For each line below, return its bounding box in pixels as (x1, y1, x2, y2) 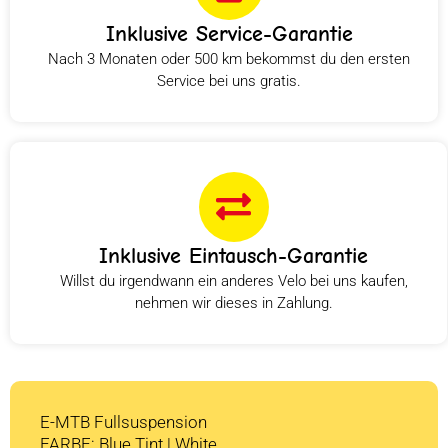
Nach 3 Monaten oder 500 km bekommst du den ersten (48, 49, 410, 68)
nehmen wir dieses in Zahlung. (134, 293, 333, 312)
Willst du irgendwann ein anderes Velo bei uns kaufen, (59, 271, 408, 290)
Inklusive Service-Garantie (105, 20, 353, 47)
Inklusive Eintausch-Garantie (99, 242, 368, 269)
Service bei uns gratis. (157, 71, 301, 90)
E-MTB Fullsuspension (40, 411, 207, 432)
